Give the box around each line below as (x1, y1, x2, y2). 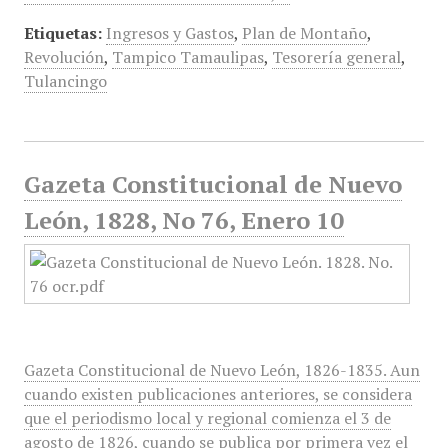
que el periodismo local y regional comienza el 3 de (23, 407, 391, 429)
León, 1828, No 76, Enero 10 (23, 204, 344, 236)
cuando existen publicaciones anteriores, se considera (23, 383, 412, 405)
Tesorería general (271, 46, 401, 68)
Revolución (23, 46, 104, 68)
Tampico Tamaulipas (111, 46, 264, 68)
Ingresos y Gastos (105, 22, 234, 44)
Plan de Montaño (241, 22, 367, 44)
